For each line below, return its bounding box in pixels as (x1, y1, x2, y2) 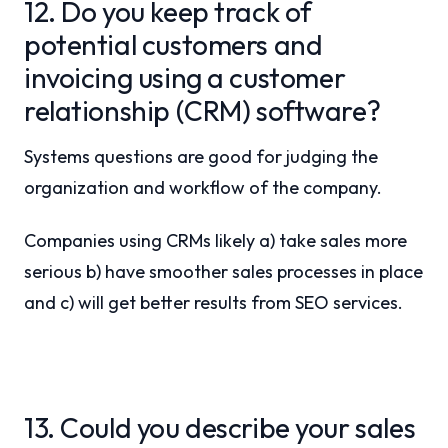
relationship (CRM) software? (24, 93, 381, 128)
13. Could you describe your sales (24, 410, 416, 445)
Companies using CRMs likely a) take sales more (24, 229, 407, 252)
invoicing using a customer (24, 60, 346, 95)
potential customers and (24, 27, 323, 62)
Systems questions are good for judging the (24, 145, 378, 168)
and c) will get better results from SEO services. (24, 291, 403, 314)
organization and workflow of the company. (24, 176, 382, 199)
